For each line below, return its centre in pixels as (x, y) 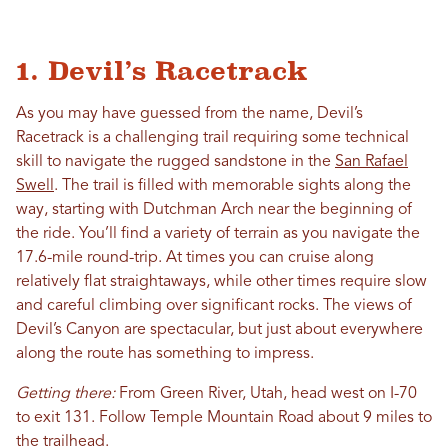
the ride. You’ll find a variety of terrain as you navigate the (218, 234)
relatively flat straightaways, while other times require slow (221, 282)
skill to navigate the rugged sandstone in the (175, 162)
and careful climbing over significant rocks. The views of (214, 306)
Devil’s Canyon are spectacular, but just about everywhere (219, 330)
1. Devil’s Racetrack (162, 71)
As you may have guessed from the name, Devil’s (189, 114)
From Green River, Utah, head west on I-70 (268, 394)
